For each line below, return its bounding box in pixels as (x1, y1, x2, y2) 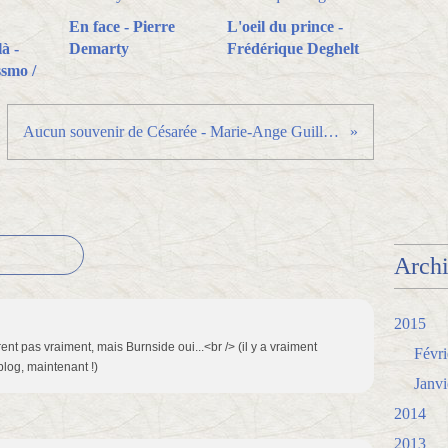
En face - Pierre (69, 18, 175, 35)
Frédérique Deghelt (226, 40, 359, 57)
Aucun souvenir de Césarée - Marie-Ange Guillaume (323, 123, 340, 140)
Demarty (69, 40, 129, 57)
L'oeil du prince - (226, 18, 343, 35)
